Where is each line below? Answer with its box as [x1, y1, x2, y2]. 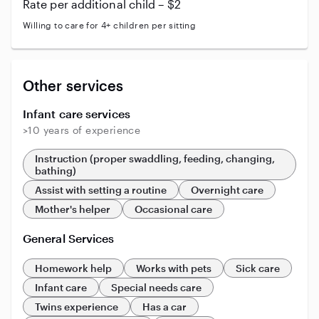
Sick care [236, 262, 280, 274]
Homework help [35, 262, 112, 274]
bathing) [35, 164, 76, 177]
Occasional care [135, 203, 212, 215]
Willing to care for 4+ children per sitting [23, 20, 197, 30]
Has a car [142, 300, 187, 313]
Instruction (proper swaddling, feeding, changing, [35, 152, 275, 164]
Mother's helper [35, 203, 110, 215]
